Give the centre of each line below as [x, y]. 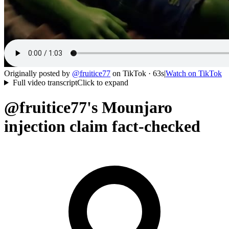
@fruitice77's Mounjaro [88, 108]
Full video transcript [45, 83]
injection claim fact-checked [102, 127]
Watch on [182, 73]
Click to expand [102, 83]
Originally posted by [37, 73]
